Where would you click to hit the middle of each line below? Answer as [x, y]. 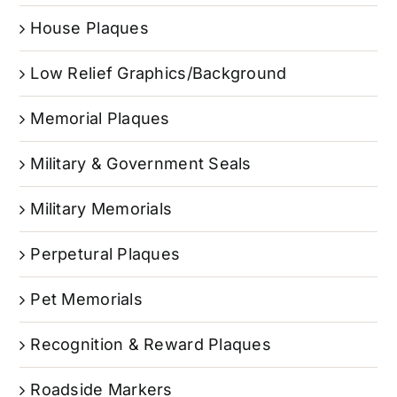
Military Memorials [101, 209]
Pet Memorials [86, 300]
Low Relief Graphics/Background [159, 74]
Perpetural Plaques [105, 254]
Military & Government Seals [141, 164]
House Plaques [90, 28]
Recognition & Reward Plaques [151, 345]
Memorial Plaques [100, 119]
